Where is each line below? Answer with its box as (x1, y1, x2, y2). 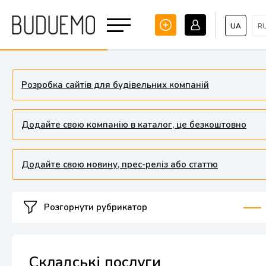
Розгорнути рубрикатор (44, 201, 147, 213)
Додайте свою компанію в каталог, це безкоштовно (21, 119, 246, 131)
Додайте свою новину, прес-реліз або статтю (21, 159, 218, 170)
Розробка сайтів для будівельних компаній (21, 79, 209, 91)
